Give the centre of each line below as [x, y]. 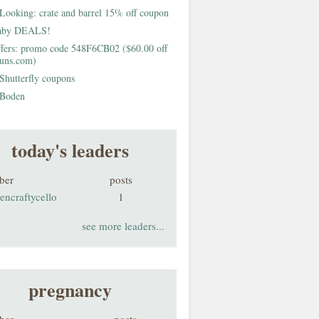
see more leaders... [123, 226]
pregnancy [70, 290]
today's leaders [70, 150]
